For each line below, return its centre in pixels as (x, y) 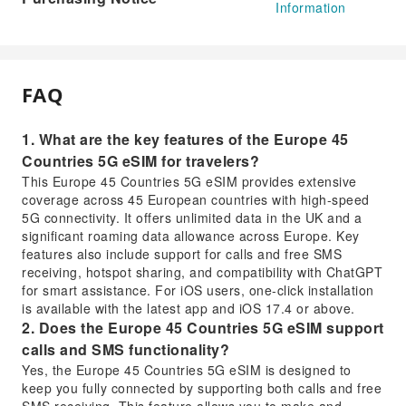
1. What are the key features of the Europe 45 (185, 140)
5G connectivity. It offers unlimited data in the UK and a (192, 218)
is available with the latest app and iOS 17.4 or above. (188, 309)
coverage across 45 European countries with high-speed (196, 200)
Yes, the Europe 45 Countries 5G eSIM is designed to (187, 370)
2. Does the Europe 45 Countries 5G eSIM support (203, 328)
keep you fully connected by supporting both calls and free (202, 388)
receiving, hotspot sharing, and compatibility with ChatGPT (202, 272)
